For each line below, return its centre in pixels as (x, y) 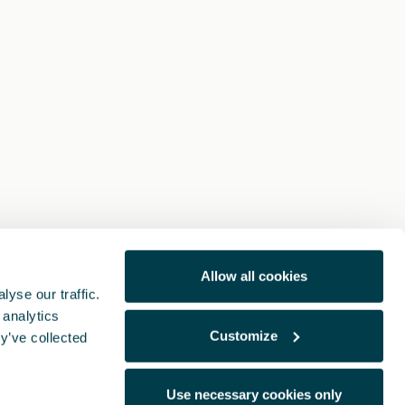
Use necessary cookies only (254, 394)
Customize (244, 335)
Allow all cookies (254, 276)
